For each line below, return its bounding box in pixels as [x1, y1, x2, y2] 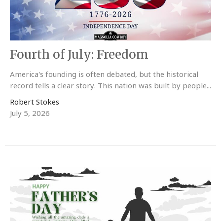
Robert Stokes [10, 97, 59, 107]
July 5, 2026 [10, 108, 50, 118]
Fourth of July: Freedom [10, 47, 148, 63]
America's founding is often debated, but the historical [10, 69, 198, 79]
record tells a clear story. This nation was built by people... [10, 80, 211, 91]
